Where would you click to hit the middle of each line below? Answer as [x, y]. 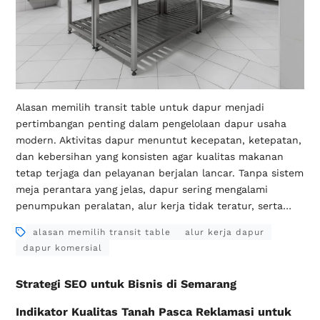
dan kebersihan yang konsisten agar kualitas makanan [149, 156]
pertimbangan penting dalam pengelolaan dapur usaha [151, 123]
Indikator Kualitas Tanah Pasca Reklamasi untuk [153, 311]
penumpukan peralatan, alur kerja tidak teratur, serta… [153, 205]
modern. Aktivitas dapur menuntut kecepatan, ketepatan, [158, 140]
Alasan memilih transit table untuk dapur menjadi [140, 107]
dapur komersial [62, 247]
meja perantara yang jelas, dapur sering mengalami [141, 189]
